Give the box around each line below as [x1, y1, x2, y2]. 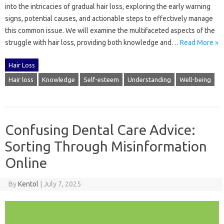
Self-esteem [83, 75, 119, 83]
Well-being [179, 75, 211, 83]
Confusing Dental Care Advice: [5, 121, 195, 137]
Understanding [127, 75, 171, 83]
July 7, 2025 [43, 179, 81, 188]
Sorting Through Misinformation [5, 138, 207, 154]
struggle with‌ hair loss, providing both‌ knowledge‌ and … [5, 38, 180, 46]
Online [5, 154, 47, 170]
